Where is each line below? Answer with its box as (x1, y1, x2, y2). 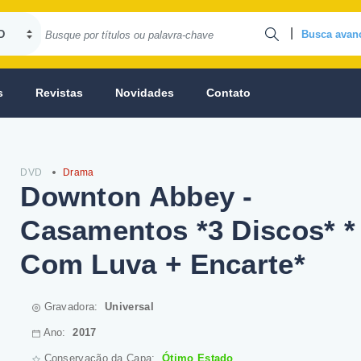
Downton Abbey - (20, 180, 253, 212)
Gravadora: (40, 301, 106, 313)
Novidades (115, 86, 174, 99)
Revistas (35, 86, 83, 99)
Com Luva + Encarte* (20, 248, 305, 280)
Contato (206, 86, 251, 99)
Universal (105, 301, 154, 313)
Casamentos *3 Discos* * (20, 214, 356, 246)
